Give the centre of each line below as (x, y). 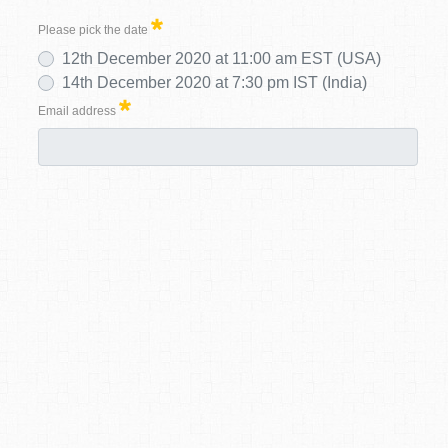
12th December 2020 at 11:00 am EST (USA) (221, 58)
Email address (77, 111)
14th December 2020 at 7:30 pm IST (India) (214, 82)
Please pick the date (93, 30)
